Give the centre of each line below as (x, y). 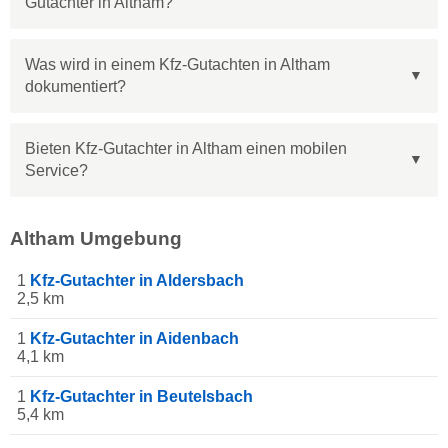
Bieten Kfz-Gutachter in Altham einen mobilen (186, 148)
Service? (56, 170)
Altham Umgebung (96, 238)
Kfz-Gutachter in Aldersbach (137, 280)
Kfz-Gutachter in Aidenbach (134, 338)
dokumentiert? (75, 86)
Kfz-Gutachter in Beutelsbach (141, 396)
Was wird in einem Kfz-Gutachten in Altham (177, 64)
